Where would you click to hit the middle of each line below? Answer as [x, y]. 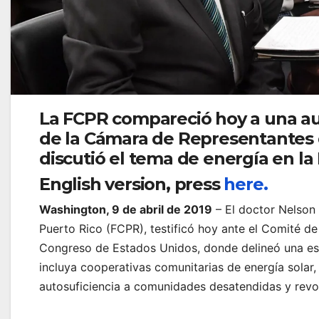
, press [195, 184]
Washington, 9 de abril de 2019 [126, 209]
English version [103, 184]
